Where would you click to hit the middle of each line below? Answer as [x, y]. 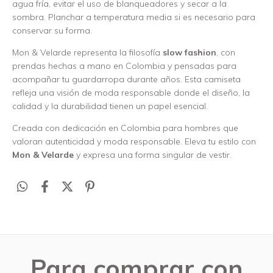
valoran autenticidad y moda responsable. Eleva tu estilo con [134, 141]
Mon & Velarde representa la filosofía [87, 52]
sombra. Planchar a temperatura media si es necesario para [134, 17]
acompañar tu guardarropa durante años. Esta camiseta [126, 79]
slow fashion [190, 52]
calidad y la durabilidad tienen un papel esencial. [110, 106]
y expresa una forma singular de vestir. [153, 155]
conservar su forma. [52, 30]
